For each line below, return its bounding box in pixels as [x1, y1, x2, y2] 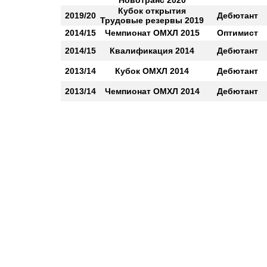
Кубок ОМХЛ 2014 [115, 66, 189, 76]
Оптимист [216, 28, 258, 38]
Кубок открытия [118, 6, 186, 15]
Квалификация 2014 [110, 46, 194, 55]
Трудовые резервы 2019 [100, 15, 204, 25]
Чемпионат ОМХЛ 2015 [104, 28, 200, 38]
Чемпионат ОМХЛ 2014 [104, 86, 200, 96]
